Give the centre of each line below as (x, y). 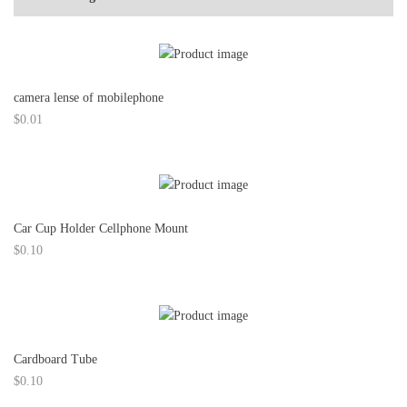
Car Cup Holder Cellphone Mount (101, 228)
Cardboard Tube (55, 359)
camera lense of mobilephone (89, 98)
